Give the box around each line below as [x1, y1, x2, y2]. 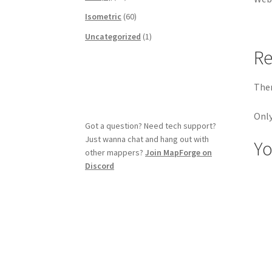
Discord [85, 160, 115, 171]
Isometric [85, 11, 122, 22]
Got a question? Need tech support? [85, 120, 217, 131]
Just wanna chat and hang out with [85, 133, 209, 144]
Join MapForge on [145, 146, 212, 158]
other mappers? [85, 146, 146, 158]
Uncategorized [85, 31, 141, 42]
